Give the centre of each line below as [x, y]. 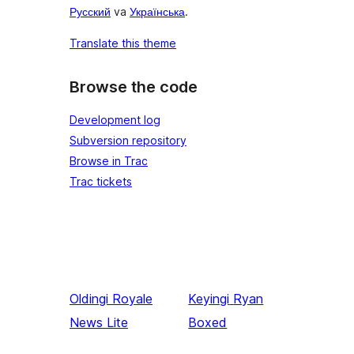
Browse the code [134, 87]
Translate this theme [123, 43]
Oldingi [89, 298]
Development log [115, 119]
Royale [132, 298]
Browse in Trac [109, 160]
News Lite [99, 322]
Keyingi [209, 298]
